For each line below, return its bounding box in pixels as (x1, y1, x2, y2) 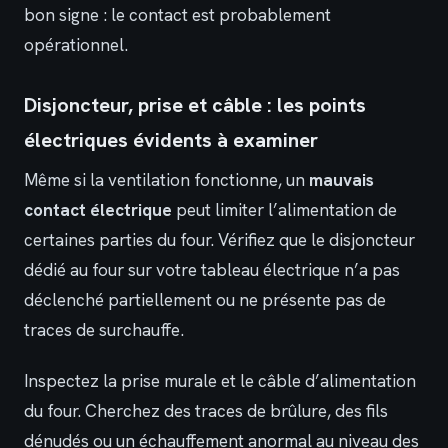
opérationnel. (24, 34, 128, 57)
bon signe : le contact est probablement (24, 4, 331, 27)
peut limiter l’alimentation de (172, 199, 397, 222)
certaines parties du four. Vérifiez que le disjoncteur (24, 229, 415, 252)
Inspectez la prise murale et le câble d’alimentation (24, 369, 416, 392)
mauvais (309, 169, 374, 192)
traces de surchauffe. (24, 319, 184, 342)
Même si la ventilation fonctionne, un (24, 169, 309, 192)
